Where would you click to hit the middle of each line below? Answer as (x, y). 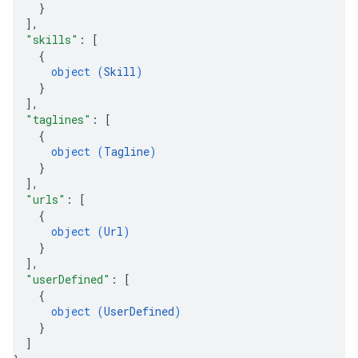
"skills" (52, 40)
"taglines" (58, 119)
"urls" (46, 199)
